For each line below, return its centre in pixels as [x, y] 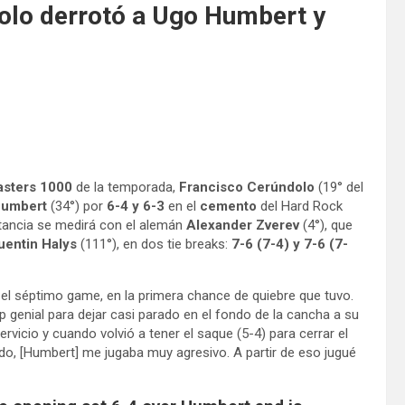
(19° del [339, 187]
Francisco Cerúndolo [247, 187]
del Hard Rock [300, 206]
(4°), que [326, 225]
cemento [228, 206]
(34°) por [77, 206]
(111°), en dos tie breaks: [154, 244]
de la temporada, [126, 187]
